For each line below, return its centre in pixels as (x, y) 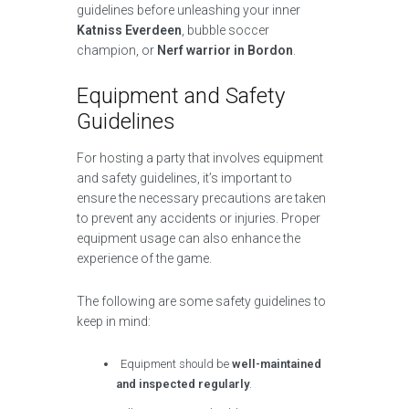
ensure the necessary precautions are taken (201, 198)
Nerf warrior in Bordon (225, 50)
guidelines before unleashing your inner (189, 10)
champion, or (117, 50)
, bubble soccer (225, 30)
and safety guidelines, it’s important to (184, 178)
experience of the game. (144, 258)
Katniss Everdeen (129, 30)
